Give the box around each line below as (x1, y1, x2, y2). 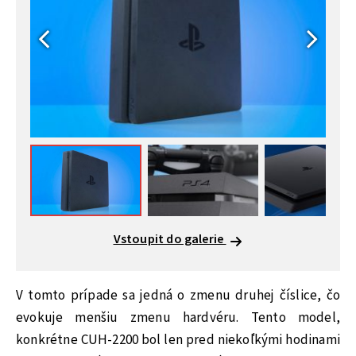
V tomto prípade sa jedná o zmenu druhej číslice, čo (16, 285, 340, 305)
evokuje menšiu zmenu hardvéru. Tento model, (16, 308, 340, 327)
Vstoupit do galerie (113, 230, 226, 248)
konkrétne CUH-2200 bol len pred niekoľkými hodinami (16, 330, 340, 350)
